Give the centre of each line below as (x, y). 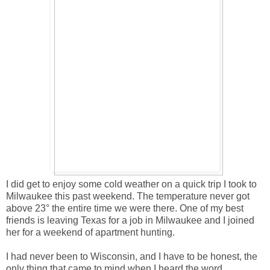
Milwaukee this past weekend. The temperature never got (128, 196)
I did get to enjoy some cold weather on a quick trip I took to (131, 184)
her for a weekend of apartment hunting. (90, 232)
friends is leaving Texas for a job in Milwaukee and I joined (130, 220)
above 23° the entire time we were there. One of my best (125, 208)
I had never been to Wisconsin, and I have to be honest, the (132, 256)
